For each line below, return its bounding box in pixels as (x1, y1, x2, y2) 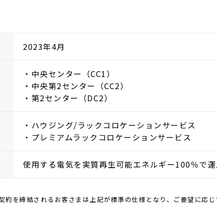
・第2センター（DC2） (23, 92, 112, 104)
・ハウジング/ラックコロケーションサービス (23, 119, 196, 131)
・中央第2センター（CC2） (23, 80, 128, 92)
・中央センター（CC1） (23, 68, 115, 80)
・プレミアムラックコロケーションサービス (23, 131, 191, 143)
